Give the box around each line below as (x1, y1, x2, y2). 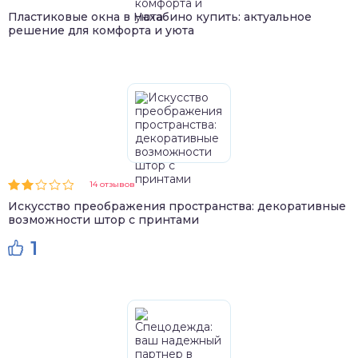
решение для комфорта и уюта (8, 22, 194, 38)
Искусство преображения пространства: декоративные (8, 198, 346, 213)
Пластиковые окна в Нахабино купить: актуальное (8, 9, 312, 24)
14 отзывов (89, 179, 135, 190)
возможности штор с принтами (8, 212, 199, 227)
